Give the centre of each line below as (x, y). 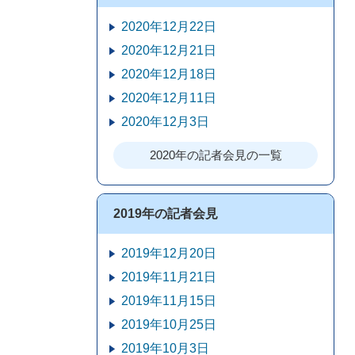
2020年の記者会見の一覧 (216, 155)
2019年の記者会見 (166, 214)
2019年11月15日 (169, 301)
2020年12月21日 (169, 50)
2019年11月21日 (169, 277)
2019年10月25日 (169, 324)
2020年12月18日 (169, 74)
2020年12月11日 (169, 98)
